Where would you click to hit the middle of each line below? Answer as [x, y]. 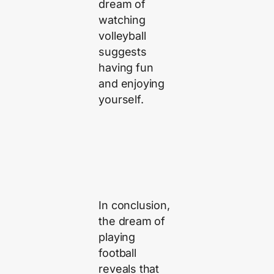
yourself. [121, 99]
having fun [126, 67]
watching [122, 20]
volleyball [122, 35]
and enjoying [132, 83]
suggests [123, 51]
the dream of [132, 221]
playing [117, 237]
